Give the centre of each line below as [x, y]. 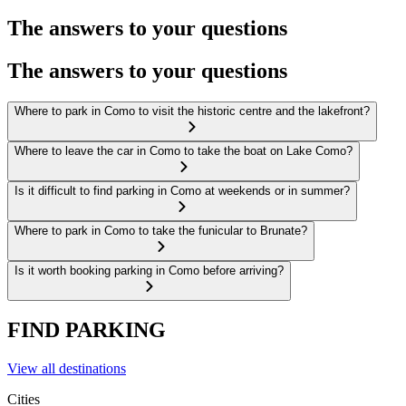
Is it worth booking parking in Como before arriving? [149, 270]
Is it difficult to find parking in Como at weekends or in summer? [182, 190]
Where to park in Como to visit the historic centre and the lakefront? [192, 111]
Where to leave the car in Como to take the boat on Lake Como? [184, 150]
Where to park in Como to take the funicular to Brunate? [161, 230]
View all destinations [67, 369]
